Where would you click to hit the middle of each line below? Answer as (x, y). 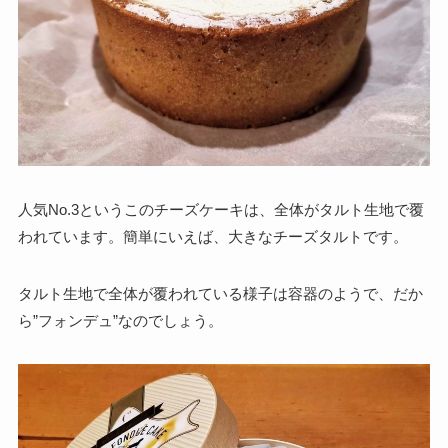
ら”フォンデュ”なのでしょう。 (120, 320)
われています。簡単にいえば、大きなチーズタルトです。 (212, 236)
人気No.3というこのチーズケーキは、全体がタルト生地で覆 (220, 209)
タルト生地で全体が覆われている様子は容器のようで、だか (220, 293)
